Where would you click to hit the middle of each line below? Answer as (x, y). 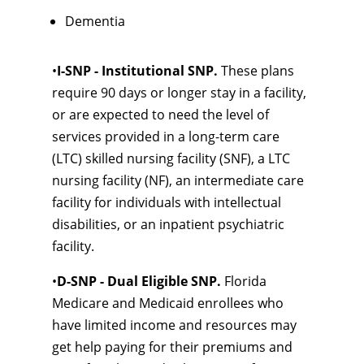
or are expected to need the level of (160, 115)
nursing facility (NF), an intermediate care (178, 180)
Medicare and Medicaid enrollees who (168, 303)
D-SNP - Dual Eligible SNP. (139, 281)
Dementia (95, 21)
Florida (244, 281)
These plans (256, 71)
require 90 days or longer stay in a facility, (179, 93)
